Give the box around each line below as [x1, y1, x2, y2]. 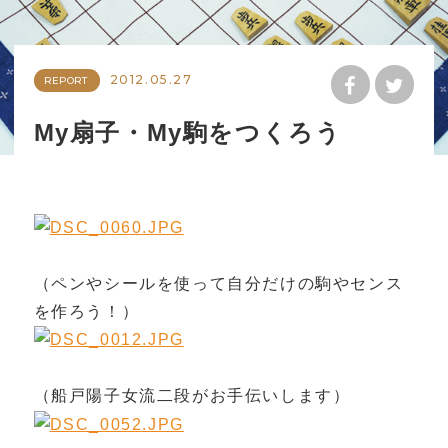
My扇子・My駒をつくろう [33, 118, 342, 146]
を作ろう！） [33, 302, 140, 320]
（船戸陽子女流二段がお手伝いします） [33, 387, 351, 405]
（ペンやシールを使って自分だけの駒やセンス [33, 274, 404, 292]
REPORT [43, 73, 90, 87]
